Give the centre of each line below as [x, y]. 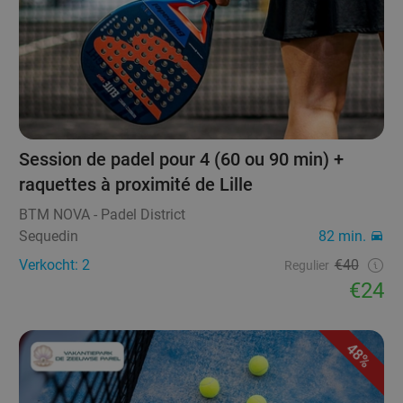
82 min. [342, 237]
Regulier [306, 266]
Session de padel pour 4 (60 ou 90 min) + [182, 160]
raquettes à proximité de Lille [136, 185]
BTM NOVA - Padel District [103, 215]
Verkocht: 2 [55, 265]
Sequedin [49, 237]
